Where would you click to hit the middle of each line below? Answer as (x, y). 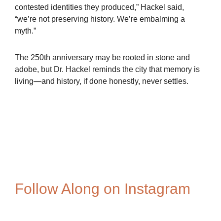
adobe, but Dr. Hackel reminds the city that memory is (107, 69)
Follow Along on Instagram (103, 189)
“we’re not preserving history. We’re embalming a (100, 19)
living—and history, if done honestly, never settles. (102, 81)
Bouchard (110, 106)
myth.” (25, 31)
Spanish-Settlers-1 (110, 106)
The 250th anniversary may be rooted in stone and (102, 57)
